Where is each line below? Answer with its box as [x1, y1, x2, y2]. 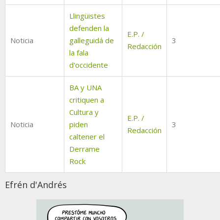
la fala [69, 48, 88, 58]
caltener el [69, 132, 105, 142]
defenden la [69, 23, 109, 33]
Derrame [69, 144, 100, 154]
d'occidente [69, 60, 108, 70]
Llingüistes [69, 11, 105, 21]
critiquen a [69, 95, 104, 105]
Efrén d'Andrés [5, 179, 67, 191]
